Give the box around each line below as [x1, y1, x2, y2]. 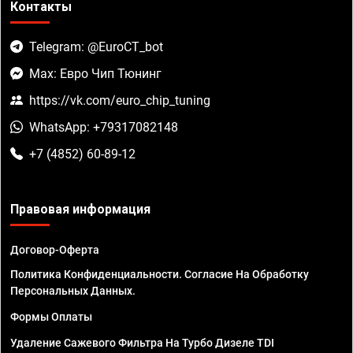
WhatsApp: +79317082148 [29, 120, 178, 136]
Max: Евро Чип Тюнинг [29, 66, 162, 82]
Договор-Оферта [10, 243, 99, 257]
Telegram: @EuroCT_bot [29, 39, 163, 55]
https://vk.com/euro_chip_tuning [29, 93, 210, 109]
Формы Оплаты [10, 310, 92, 324]
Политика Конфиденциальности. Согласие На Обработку [10, 268, 309, 281]
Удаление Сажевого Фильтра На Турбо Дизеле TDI [10, 336, 274, 350]
